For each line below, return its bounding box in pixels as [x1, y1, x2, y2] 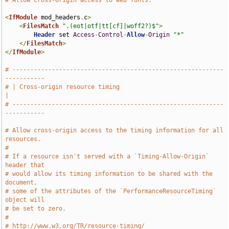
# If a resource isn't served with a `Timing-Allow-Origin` [5, 153, 210, 160]
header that [5, 162, 45, 169]
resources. [5, 135, 41, 143]
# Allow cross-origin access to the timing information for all [5, 127, 224, 134]
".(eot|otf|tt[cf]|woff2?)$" [62, 22, 159, 30]
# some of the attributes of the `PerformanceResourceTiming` [5, 188, 217, 195]
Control [98, 31, 124, 38]
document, [5, 179, 38, 186]
